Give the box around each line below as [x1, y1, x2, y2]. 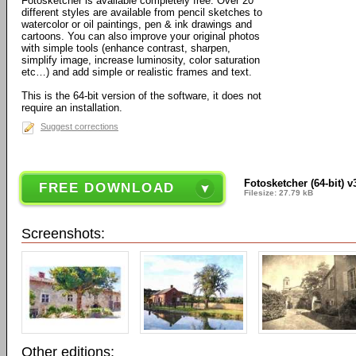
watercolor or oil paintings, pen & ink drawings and [21, 18, 252, 30]
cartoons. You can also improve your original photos [21, 30, 260, 42]
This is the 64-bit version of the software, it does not [21, 90, 261, 102]
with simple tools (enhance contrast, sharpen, [21, 42, 230, 54]
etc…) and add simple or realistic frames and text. [21, 66, 252, 78]
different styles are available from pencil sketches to [21, 6, 262, 18]
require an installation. [21, 102, 122, 114]
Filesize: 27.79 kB [243, 188, 313, 197]
